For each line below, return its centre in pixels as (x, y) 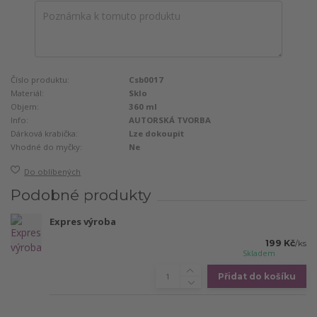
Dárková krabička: (44, 134)
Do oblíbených (53, 171)
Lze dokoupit (157, 134)
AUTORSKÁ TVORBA (170, 120)
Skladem (259, 254)
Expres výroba (83, 222)
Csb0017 (146, 80)
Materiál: (27, 93)
